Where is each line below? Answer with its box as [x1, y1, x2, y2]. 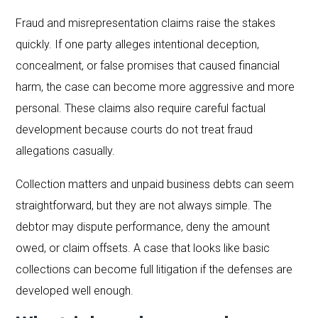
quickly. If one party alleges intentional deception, [16, 37, 260, 51]
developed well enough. [16, 283, 134, 297]
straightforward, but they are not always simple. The [16, 198, 273, 212]
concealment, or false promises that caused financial [16, 58, 280, 72]
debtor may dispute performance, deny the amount [16, 219, 270, 234]
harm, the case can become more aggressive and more [16, 79, 295, 94]
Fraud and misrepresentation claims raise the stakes [16, 16, 276, 30]
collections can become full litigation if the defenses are [16, 262, 293, 276]
